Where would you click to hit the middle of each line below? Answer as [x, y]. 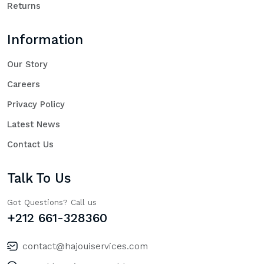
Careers [24, 84]
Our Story [27, 64]
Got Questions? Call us [52, 202]
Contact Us [30, 144]
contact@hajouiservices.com [85, 246]
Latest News [34, 124]
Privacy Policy [36, 104]
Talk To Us [39, 178]
